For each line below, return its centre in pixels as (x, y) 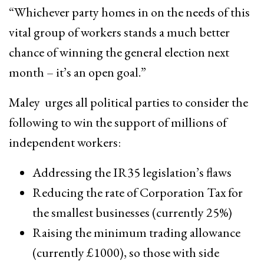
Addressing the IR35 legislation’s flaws (133, 172)
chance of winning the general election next (119, 52)
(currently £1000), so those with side (126, 253)
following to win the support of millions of (118, 122)
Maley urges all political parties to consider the (128, 102)
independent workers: (65, 142)
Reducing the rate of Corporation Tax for (138, 192)
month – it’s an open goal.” (77, 72)
